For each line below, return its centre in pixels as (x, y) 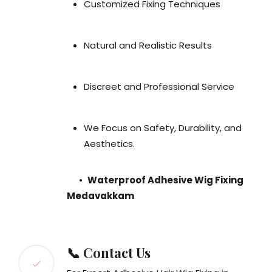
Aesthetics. (109, 144)
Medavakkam (100, 196)
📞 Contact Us (109, 253)
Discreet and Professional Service (159, 87)
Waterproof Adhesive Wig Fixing (165, 180)
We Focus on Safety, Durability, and (163, 128)
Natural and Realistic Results (148, 46)
